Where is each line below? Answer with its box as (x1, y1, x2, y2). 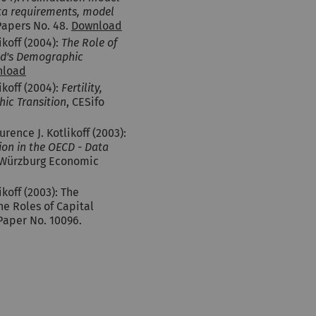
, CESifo (66, 95, 104, 109)
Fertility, (61, 81, 102, 95)
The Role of (61, 36, 117, 49)
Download (71, 19, 122, 32)
